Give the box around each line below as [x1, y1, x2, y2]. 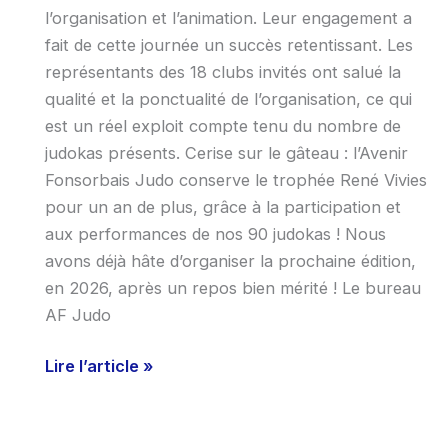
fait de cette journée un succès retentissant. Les [44, 34, 413, 55]
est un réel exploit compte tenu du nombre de [44, 115, 401, 136]
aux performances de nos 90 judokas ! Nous [44, 223, 386, 244]
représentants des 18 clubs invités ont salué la [44, 61, 401, 82]
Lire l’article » [44, 356, 153, 377]
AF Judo [44, 304, 111, 325]
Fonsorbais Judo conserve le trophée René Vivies [44, 169, 427, 190]
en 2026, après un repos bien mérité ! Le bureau [44, 277, 421, 298]
